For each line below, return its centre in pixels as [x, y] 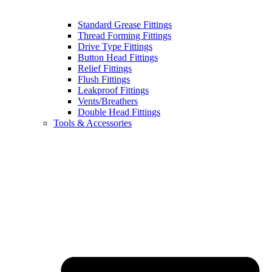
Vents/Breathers [108, 101]
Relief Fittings [105, 69]
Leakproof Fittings [113, 90]
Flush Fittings [104, 80]
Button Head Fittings [118, 58]
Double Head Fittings [119, 112]
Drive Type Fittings [115, 47]
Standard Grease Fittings [125, 25]
